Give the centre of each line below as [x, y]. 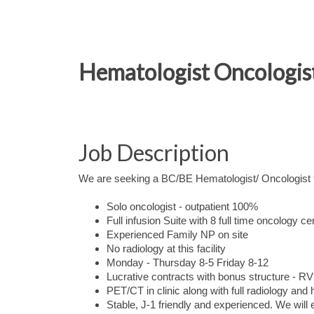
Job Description [154, 152]
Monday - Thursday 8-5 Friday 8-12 [187, 263]
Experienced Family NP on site [177, 235]
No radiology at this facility [166, 249]
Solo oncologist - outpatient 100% [182, 207]
